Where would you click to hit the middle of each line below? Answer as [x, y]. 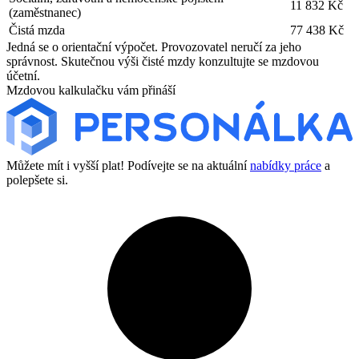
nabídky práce [286, 166]
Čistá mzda [37, 30]
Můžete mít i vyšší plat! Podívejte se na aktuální [128, 166]
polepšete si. [37, 180]
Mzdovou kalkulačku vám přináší [91, 90]
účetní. [23, 75]
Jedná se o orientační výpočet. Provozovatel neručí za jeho [154, 46]
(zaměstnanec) [45, 12]
